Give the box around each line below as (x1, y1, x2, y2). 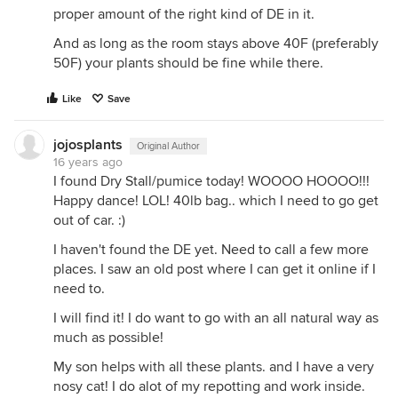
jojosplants (53, 136, 123, 154)
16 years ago (53, 155, 123, 170)
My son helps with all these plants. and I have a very (53, 358, 374, 376)
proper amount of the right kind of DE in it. (53, 5, 314, 23)
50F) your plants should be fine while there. (53, 54, 323, 72)
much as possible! (53, 329, 163, 346)
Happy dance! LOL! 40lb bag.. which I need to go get (53, 192, 378, 210)
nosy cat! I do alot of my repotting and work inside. (53, 378, 365, 395)
